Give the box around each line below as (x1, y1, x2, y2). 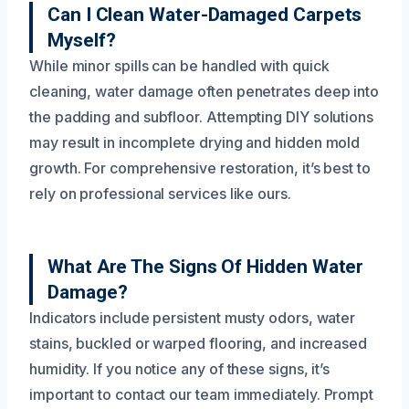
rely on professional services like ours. (29, 184, 291, 203)
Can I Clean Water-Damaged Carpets (47, 3, 362, 26)
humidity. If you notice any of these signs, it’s (29, 359, 330, 378)
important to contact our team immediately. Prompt (29, 384, 374, 404)
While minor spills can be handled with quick (29, 56, 330, 75)
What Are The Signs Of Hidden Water (47, 255, 364, 278)
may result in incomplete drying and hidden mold (29, 132, 361, 152)
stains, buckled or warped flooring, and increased (29, 333, 368, 352)
